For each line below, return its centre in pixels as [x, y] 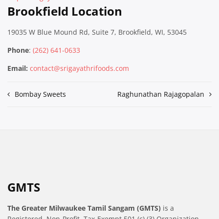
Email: [18, 68]
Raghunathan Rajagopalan [161, 94]
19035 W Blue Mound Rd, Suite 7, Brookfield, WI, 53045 [97, 32]
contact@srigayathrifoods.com [79, 68]
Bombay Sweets [40, 94]
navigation [38, 113]
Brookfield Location [65, 11]
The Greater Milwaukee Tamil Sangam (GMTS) [84, 208]
